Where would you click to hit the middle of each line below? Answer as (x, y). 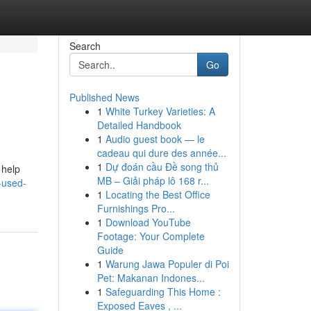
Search (85, 46)
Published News (104, 97)
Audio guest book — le (155, 139)
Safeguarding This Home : (163, 292)
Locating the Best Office (158, 194)
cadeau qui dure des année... (161, 153)
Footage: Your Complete (151, 236)
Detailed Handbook (139, 125)
